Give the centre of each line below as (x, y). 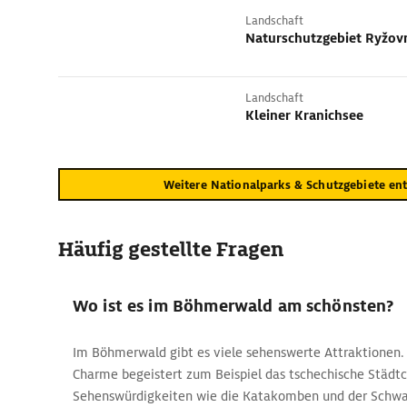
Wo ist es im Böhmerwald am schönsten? (233, 306)
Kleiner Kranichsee (304, 115)
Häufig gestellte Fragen (171, 249)
